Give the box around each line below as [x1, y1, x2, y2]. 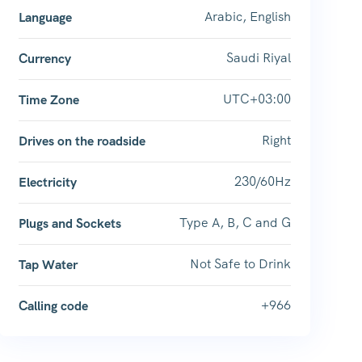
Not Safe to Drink [189, 255, 291, 272]
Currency [18, 50, 71, 67]
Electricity [18, 174, 77, 191]
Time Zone [18, 91, 79, 108]
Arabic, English [204, 8, 291, 25]
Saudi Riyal [225, 49, 291, 66]
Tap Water [18, 256, 78, 273]
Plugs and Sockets [18, 215, 121, 232]
